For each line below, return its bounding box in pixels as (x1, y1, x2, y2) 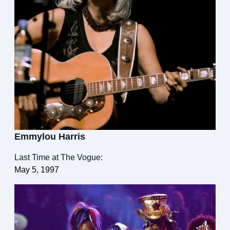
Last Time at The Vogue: (14, 153, 103, 162)
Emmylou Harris (14, 131, 85, 142)
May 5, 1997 (14, 165, 59, 175)
